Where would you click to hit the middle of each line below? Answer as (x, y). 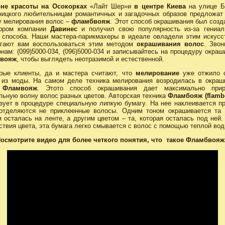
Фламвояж (20, 88)
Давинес (64, 29)
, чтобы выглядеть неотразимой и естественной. (90, 59)
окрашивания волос (171, 44)
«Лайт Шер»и (110, 6)
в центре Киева (160, 6)
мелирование (157, 73)
